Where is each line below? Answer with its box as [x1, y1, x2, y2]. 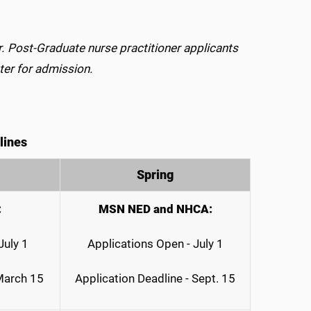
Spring [137, 167, 174, 182]
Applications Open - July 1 [87, 236, 224, 251]
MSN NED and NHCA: [98, 201, 212, 216]
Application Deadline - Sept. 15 [75, 271, 235, 285]
